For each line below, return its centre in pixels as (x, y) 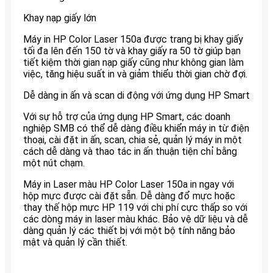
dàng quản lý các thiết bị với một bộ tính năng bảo (129, 230)
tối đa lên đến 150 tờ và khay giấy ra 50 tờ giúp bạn (132, 51)
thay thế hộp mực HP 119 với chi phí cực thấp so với (135, 207)
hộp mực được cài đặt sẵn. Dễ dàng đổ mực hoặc (129, 196)
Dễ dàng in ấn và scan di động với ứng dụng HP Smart (136, 95)
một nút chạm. (54, 163)
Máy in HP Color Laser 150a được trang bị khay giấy (134, 39)
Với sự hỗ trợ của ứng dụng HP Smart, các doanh (127, 116)
